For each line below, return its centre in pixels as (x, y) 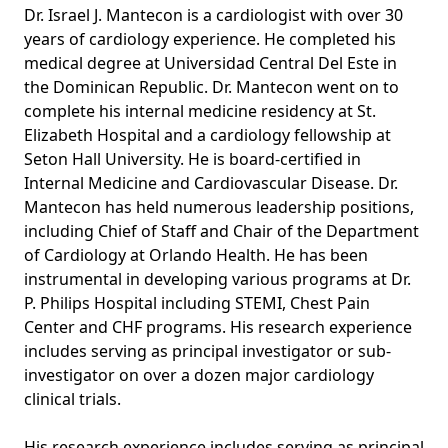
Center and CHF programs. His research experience (218, 326)
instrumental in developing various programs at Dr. (217, 278)
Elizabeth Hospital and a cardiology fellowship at (207, 134)
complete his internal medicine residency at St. (200, 110)
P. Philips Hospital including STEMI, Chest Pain (197, 302)
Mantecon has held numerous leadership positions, (219, 206)
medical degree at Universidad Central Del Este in (210, 62)
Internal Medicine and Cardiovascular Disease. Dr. (211, 182)
